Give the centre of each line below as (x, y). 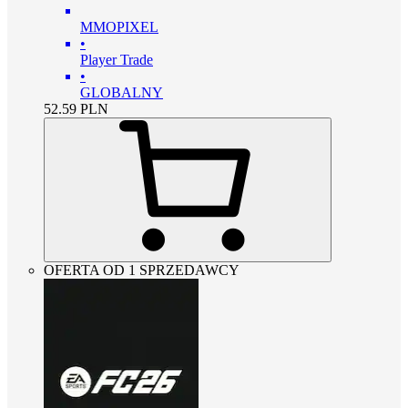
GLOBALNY (122, 92)
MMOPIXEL (119, 26)
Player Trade (117, 59)
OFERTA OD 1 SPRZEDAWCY (142, 270)
